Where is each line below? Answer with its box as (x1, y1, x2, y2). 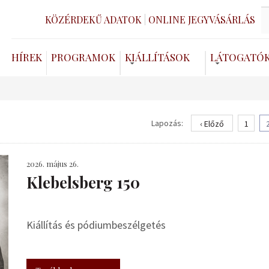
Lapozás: (151, 118, 183, 128)
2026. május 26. (26, 159, 79, 169)
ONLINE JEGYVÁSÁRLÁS (148, 13, 255, 26)
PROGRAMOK (51, 50, 115, 64)
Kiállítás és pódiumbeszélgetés (26, 218, 166, 232)
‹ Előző (200, 118, 224, 129)
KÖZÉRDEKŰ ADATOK (45, 13, 142, 26)
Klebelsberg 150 (26, 172, 140, 193)
